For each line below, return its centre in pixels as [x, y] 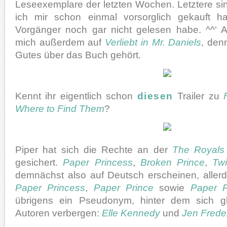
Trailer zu [198, 96]
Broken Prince [173, 162]
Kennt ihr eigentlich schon [76, 96]
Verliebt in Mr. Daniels [153, 42]
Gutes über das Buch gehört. [78, 55]
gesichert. [39, 162]
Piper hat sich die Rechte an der [94, 149]
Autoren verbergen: [59, 213]
